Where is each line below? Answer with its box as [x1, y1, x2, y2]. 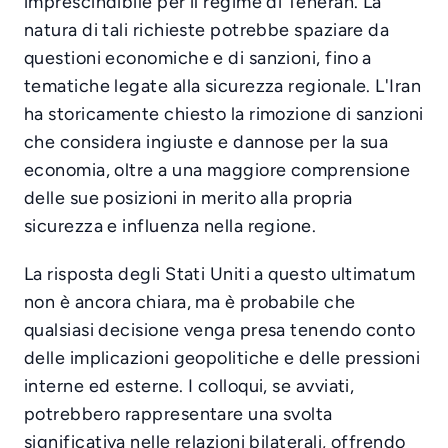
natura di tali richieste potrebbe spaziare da [24, 19, 390, 41]
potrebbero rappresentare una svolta [24, 403, 333, 425]
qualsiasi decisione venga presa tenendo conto [24, 319, 416, 341]
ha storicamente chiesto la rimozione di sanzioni [24, 103, 424, 125]
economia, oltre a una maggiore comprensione [24, 159, 411, 181]
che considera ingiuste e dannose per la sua [24, 131, 389, 153]
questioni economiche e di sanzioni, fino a [24, 47, 372, 69]
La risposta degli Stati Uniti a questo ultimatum [24, 263, 416, 285]
